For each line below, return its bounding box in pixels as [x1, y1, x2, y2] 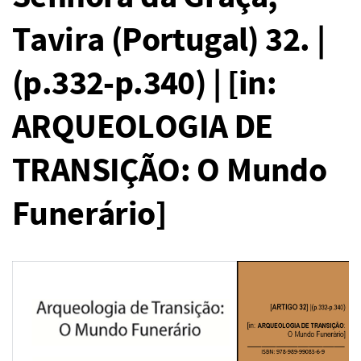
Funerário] [12, 192, 166, 239]
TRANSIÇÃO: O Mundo [12, 148, 327, 195]
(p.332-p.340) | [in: [12, 61, 276, 108]
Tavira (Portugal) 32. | [12, 18, 326, 64]
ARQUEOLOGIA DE [12, 105, 273, 151]
